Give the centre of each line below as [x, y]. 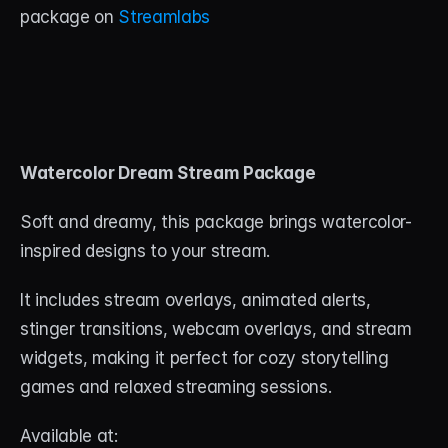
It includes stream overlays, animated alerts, [195, 300]
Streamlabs [164, 17]
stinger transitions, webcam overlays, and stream [216, 329]
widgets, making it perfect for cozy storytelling [204, 358]
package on [69, 17]
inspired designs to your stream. [147, 251]
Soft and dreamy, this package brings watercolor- [216, 222]
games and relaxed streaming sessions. [176, 387]
